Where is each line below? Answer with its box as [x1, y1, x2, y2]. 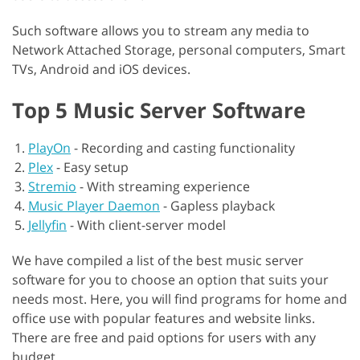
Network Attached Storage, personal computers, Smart [12, 41, 346, 59]
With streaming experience [87, 178, 250, 195]
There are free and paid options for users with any [12, 329, 316, 346]
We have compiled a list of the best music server [12, 252, 304, 269]
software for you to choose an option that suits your [12, 271, 329, 288]
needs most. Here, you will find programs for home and [12, 290, 347, 308]
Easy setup [63, 158, 129, 176]
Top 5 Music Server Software [12, 96, 305, 125]
